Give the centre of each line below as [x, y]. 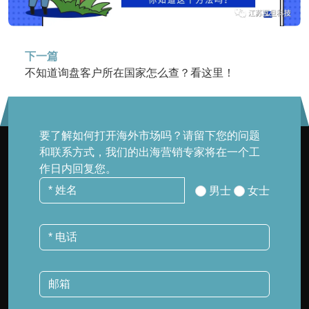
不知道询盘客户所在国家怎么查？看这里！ [130, 72]
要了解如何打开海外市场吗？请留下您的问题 [150, 135]
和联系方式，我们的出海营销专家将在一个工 [150, 152]
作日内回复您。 [78, 168]
